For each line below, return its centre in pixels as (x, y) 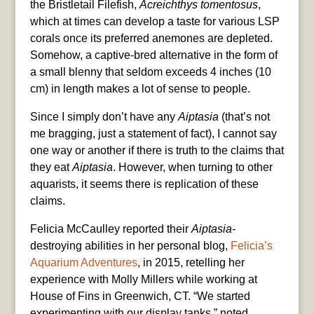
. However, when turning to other (192, 168)
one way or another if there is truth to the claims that (157, 151)
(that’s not (244, 117)
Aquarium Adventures (83, 263)
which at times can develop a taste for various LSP (155, 22)
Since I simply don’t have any (104, 117)
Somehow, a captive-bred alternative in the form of (153, 55)
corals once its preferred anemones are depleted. (151, 39)
